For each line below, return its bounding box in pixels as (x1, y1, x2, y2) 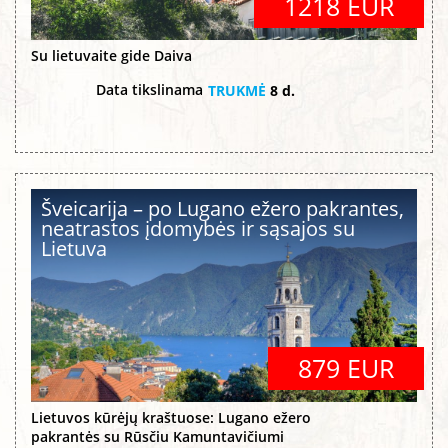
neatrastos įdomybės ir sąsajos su (41, 214, 355, 242)
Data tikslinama (96, 79, 203, 99)
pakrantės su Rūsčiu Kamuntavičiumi (31, 426, 288, 446)
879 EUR (298, 350, 394, 385)
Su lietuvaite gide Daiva (31, 45, 192, 65)
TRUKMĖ (208, 80, 266, 100)
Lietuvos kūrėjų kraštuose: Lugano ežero (31, 407, 311, 427)
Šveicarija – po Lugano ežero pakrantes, (41, 194, 404, 222)
